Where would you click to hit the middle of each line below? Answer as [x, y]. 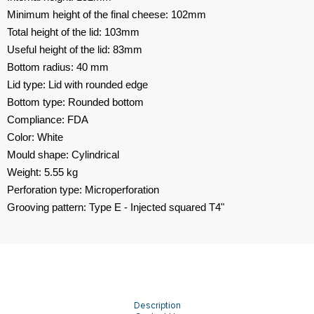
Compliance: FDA [48, 119]
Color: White [35, 137]
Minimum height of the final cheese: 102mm [107, 14]
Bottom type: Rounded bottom [75, 102]
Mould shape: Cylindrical [63, 154]
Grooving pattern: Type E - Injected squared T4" [116, 207]
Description [157, 305]
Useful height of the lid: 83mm [75, 49]
